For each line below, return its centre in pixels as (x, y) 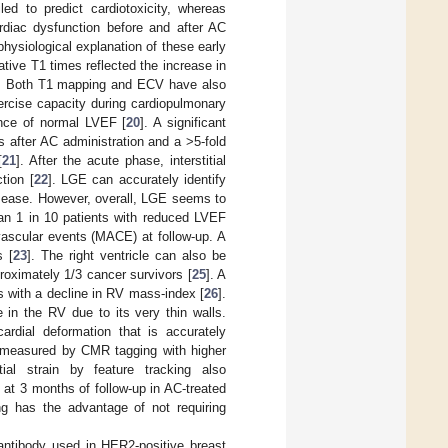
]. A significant (183, 123)
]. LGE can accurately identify (136, 180)
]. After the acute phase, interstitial (121, 161)
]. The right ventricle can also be (126, 256)
